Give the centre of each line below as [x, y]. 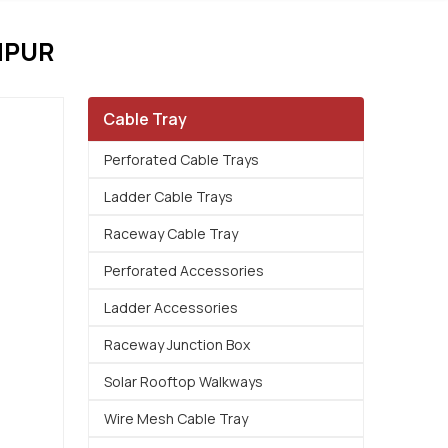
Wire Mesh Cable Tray [176, 418]
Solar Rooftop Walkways [183, 381]
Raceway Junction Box [177, 344]
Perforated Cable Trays [181, 159]
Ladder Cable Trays [168, 196]
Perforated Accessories [184, 270]
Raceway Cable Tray [171, 233]
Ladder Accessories [171, 307]
